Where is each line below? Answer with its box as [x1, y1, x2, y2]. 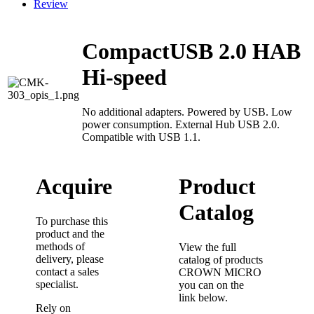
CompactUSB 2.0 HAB [82, 39, 301, 64]
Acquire [36, 174, 112, 200]
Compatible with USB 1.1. [82, 130, 200, 143]
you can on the [179, 278, 244, 291]
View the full [179, 240, 236, 253]
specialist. [36, 278, 78, 290]
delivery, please [36, 252, 104, 265]
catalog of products [179, 253, 263, 266]
